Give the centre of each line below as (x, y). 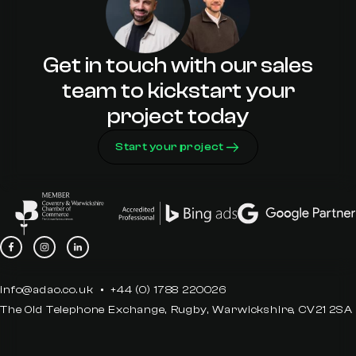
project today (178, 116)
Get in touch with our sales (178, 66)
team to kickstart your (178, 91)
